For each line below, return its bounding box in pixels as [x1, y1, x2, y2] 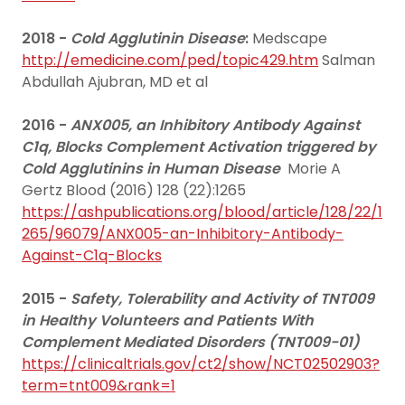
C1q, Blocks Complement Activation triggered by [22, 137, 376, 157]
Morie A [280, 158, 341, 179]
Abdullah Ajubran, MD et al [22, 71, 208, 92]
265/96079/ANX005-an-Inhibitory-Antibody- [22, 223, 344, 244]
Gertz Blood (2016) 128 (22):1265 [22, 180, 246, 201]
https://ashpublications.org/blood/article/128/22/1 [22, 202, 382, 222]
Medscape [252, 28, 327, 49]
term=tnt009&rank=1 [22, 375, 175, 396]
